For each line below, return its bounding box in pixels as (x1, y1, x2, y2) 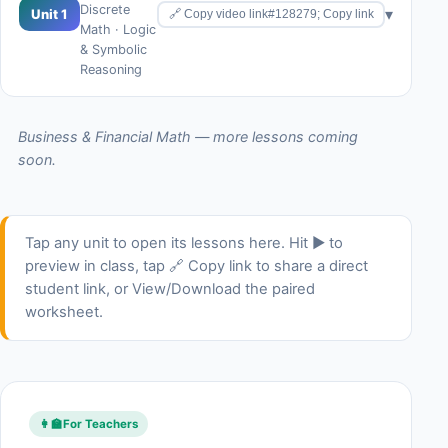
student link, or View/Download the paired (25, 280, 315, 298)
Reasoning (80, 62, 142, 77)
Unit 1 (31, 5, 68, 22)
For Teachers (63, 417, 138, 431)
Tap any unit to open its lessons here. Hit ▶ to (25, 234, 343, 252)
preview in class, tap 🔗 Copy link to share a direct (25, 257, 368, 275)
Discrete (80, 2, 130, 17)
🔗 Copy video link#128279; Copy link (168, 7, 374, 21)
